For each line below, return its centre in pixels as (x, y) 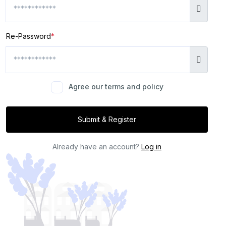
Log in (151, 146)
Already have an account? (97, 146)
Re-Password (29, 36)
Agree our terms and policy (116, 86)
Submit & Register (122, 119)
